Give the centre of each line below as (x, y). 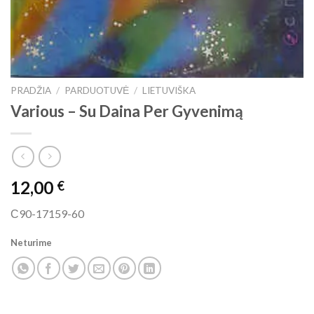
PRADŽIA (31, 91)
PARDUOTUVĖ (97, 91)
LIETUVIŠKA (169, 91)
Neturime (31, 242)
